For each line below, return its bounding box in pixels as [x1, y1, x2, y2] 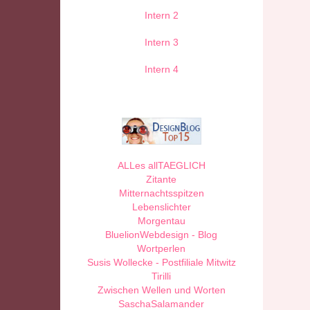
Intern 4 [144, 63, 179, 75]
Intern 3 [144, 36, 179, 48]
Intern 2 [144, 9, 179, 21]
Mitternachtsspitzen [118, 188, 204, 199]
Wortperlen [137, 243, 186, 255]
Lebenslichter [131, 201, 191, 213]
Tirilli [152, 271, 172, 282]
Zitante [146, 174, 177, 185]
